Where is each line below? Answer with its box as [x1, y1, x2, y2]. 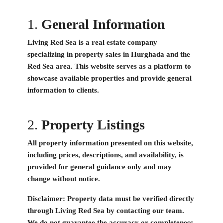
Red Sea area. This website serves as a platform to [27, 62, 191, 71]
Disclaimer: [27, 195, 65, 203]
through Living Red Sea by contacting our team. [27, 207, 184, 215]
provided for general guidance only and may [27, 163, 172, 171]
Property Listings [41, 117, 145, 133]
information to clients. [27, 86, 99, 95]
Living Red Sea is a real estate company [27, 38, 157, 47]
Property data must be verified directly [65, 195, 194, 203]
